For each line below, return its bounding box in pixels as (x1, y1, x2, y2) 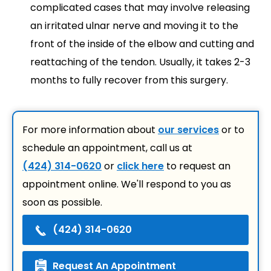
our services (158, 123, 219, 137)
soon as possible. (22, 195, 102, 210)
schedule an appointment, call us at (22, 141, 192, 155)
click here (117, 159, 164, 174)
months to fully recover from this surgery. (30, 73, 230, 88)
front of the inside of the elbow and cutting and (30, 37, 254, 51)
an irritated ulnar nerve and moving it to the (30, 19, 238, 33)
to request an (164, 159, 230, 174)
